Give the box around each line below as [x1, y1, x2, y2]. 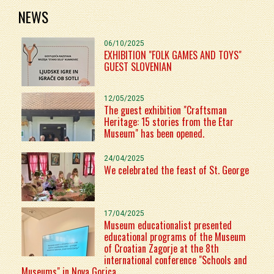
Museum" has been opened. [104, 125, 204, 141]
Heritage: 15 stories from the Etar [104, 114, 234, 129]
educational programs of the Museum [104, 229, 246, 244]
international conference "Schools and [104, 252, 247, 267]
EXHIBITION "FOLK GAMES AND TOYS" [104, 47, 242, 62]
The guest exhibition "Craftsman [104, 102, 227, 117]
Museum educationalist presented [104, 217, 232, 232]
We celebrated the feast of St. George [104, 162, 249, 177]
